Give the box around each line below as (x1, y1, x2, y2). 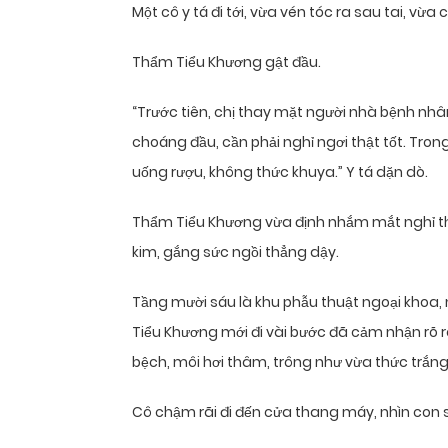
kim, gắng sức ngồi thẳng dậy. (132, 242, 339, 263)
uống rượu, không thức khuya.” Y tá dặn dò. (132, 162, 428, 183)
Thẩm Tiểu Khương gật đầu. (132, 52, 321, 73)
